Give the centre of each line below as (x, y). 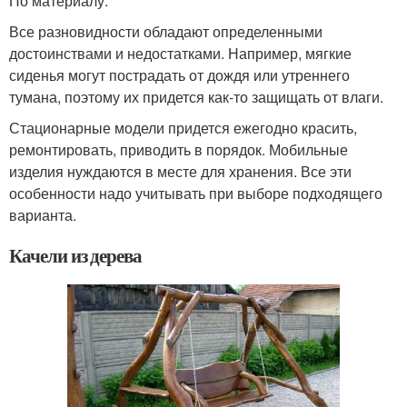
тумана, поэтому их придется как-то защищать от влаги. (196, 97)
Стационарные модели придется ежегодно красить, (183, 128)
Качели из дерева (76, 256)
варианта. (43, 215)
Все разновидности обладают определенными (166, 32)
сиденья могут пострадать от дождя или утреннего (179, 75)
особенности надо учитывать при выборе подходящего (196, 194)
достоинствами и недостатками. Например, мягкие (180, 54)
